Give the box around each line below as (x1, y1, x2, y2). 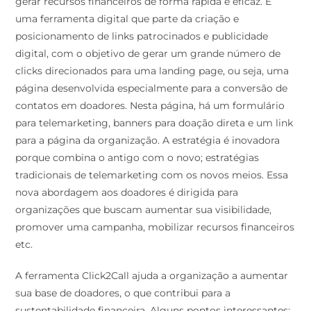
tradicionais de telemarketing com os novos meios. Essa (15, 168, 289, 181)
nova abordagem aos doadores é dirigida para (15, 185, 239, 199)
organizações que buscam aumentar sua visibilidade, (15, 203, 272, 216)
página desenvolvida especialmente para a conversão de (15, 81, 288, 94)
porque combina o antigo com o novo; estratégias (15, 151, 260, 164)
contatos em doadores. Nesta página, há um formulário (15, 99, 285, 112)
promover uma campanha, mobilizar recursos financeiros (15, 220, 295, 233)
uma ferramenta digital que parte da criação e (15, 12, 239, 25)
